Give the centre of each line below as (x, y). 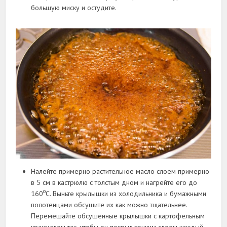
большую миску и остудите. (74, 7)
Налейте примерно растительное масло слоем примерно (120, 171)
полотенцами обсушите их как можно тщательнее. (109, 204)
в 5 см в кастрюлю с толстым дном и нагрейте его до (114, 182)
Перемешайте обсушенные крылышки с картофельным (118, 216)
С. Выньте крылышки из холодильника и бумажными (126, 193)
